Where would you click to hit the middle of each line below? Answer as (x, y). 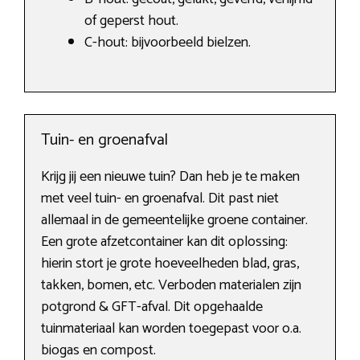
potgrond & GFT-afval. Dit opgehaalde (152, 307)
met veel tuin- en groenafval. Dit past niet (160, 199)
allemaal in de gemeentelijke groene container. (174, 221)
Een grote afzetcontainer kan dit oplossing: (164, 242)
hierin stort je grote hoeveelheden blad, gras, (170, 264)
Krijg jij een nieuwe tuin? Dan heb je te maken (170, 177)
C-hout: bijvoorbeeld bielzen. (168, 43)
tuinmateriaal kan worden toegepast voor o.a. (171, 329)
